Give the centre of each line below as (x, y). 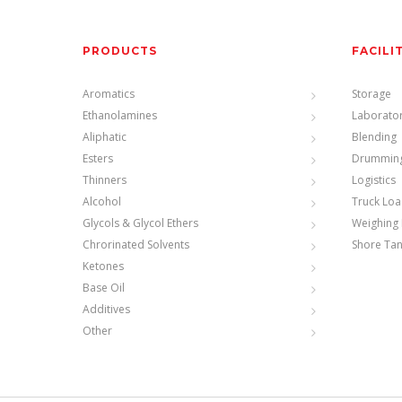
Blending (374, 137)
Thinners (105, 180)
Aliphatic (105, 137)
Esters (98, 159)
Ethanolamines (120, 116)
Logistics (374, 180)
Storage (371, 94)
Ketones (103, 267)
